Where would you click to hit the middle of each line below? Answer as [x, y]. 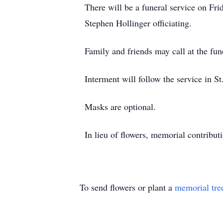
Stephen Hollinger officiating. [138, 23]
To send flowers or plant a [127, 187]
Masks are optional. [120, 107]
